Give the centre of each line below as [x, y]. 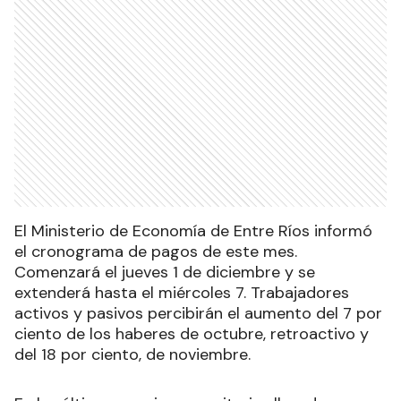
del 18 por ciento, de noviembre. [132, 354]
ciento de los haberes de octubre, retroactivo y [192, 333]
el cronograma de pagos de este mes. [156, 251]
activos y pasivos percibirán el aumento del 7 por [198, 313]
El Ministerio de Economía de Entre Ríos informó [193, 230]
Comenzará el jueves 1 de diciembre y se [165, 272]
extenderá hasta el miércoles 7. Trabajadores [182, 292]
